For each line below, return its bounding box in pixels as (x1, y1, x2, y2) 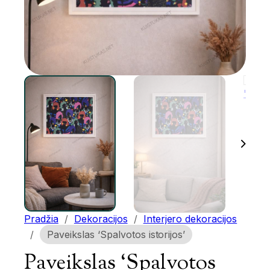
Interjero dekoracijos (143, 213, 237, 225)
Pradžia (24, 213, 58, 225)
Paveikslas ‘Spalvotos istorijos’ (46, 228, 186, 240)
